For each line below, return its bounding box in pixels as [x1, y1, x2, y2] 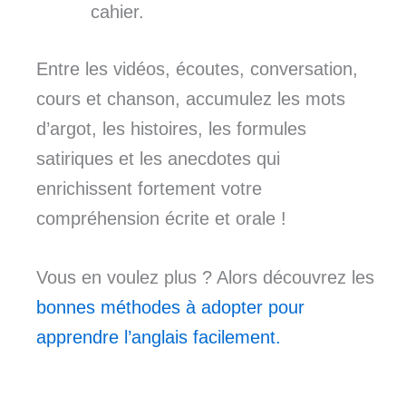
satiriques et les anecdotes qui [36, 149, 280, 169]
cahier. [91, 2, 144, 23]
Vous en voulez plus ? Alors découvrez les [36, 267, 374, 288]
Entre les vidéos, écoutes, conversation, [36, 59, 358, 80]
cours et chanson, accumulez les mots [36, 89, 345, 110]
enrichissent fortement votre [36, 179, 262, 199]
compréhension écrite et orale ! [36, 208, 286, 229]
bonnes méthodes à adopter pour [36, 297, 304, 318]
